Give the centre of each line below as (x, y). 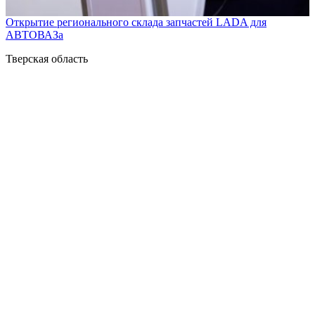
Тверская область (47, 58)
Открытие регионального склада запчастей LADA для (136, 22)
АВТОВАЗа (34, 34)
